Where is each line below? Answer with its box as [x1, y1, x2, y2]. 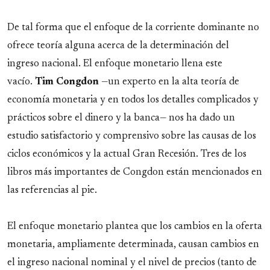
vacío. [7, 77, 35, 87]
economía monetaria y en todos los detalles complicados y [7, 95, 259, 105]
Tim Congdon [35, 77, 99, 87]
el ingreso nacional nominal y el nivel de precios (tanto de [7, 258, 257, 268]
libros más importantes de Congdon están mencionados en [7, 168, 262, 178]
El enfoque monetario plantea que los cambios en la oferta [7, 222, 262, 232]
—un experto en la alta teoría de [99, 77, 239, 87]
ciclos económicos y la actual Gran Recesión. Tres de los [7, 149, 246, 160]
